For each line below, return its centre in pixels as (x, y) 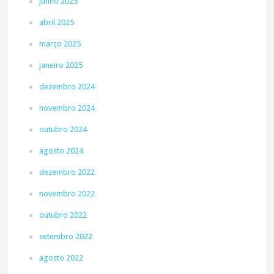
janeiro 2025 (61, 65)
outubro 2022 (63, 215)
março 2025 (60, 44)
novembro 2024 (67, 108)
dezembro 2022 (67, 172)
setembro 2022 (66, 236)
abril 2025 (57, 22)
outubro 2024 (63, 129)
